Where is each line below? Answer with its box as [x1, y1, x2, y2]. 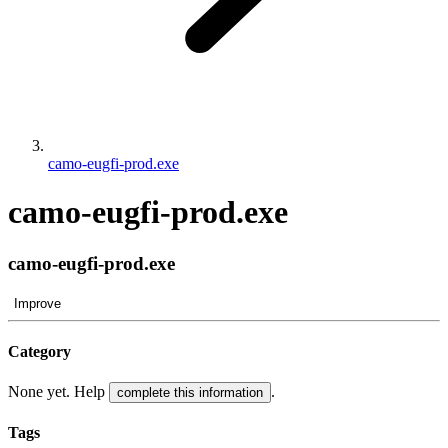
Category [8, 342, 71, 360]
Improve [14, 295, 61, 311]
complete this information [117, 385, 263, 401]
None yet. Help [8, 383, 109, 401]
